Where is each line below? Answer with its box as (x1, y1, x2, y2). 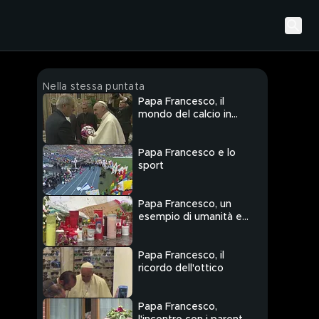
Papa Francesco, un (138, 199, 231, 210)
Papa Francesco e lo (138, 148, 236, 159)
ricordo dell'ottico (138, 263, 224, 274)
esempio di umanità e (138, 212, 242, 223)
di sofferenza (138, 225, 203, 236)
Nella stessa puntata (43, 82, 145, 92)
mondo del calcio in (138, 110, 231, 120)
